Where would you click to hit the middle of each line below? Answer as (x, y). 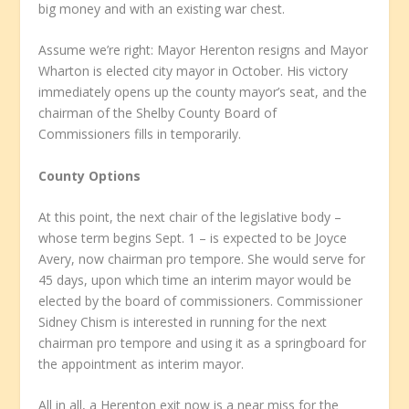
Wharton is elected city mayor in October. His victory (194, 71)
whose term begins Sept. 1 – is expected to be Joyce (193, 238)
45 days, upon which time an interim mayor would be (195, 280)
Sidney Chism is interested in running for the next (183, 322)
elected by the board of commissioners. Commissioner (201, 301)
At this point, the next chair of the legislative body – (190, 217)
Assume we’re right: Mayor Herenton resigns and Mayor (204, 50)
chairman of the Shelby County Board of (158, 113)
